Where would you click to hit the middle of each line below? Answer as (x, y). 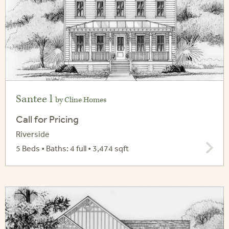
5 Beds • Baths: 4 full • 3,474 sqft (72, 148)
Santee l (36, 99)
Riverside (33, 134)
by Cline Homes (81, 100)
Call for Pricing (47, 119)
